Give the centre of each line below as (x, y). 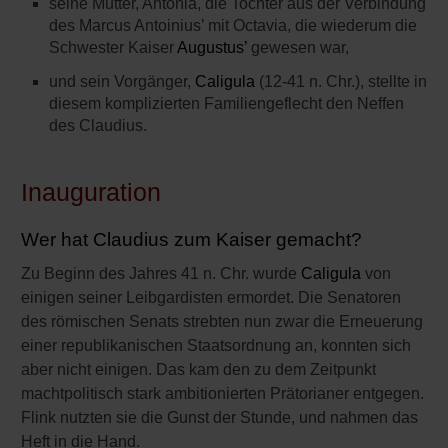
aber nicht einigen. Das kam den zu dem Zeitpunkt (198, 369)
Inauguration (91, 192)
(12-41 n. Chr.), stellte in (341, 81)
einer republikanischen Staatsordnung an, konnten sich (216, 345)
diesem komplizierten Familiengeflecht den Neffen (226, 103)
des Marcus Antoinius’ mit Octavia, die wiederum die (233, 25)
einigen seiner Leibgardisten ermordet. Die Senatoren (211, 297)
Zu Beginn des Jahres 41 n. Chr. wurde (161, 273)
